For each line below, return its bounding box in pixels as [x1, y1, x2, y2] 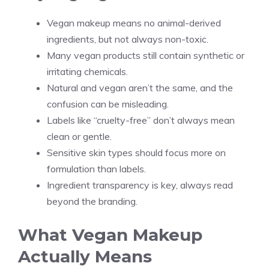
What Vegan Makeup [18, 224, 202, 245]
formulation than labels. [47, 162, 146, 175]
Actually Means [18, 246, 152, 267]
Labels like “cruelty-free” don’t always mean [47, 113, 235, 126]
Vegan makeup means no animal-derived [47, 16, 221, 29]
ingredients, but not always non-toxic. [47, 32, 208, 45]
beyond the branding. [47, 195, 138, 207]
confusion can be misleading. [47, 97, 169, 110]
